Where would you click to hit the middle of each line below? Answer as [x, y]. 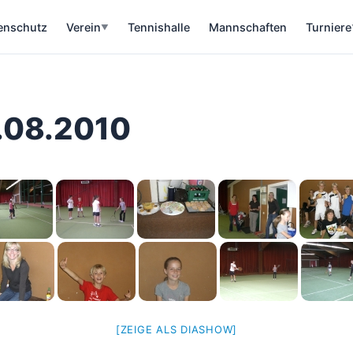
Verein [84, 27]
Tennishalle [159, 27]
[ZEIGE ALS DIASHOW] [176, 329]
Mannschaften [248, 27]
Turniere [329, 27]
